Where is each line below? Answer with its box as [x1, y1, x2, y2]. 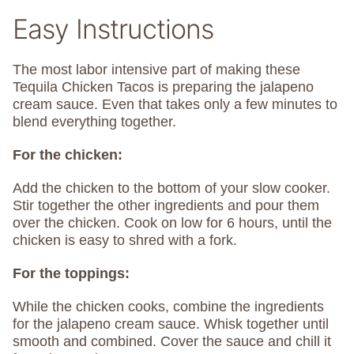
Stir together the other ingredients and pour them [13, 198, 319, 214]
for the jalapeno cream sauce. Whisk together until [13, 316, 329, 333]
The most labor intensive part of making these [13, 62, 300, 78]
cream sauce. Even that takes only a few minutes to [13, 96, 337, 113]
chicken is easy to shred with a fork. [13, 232, 237, 249]
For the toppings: [13, 265, 130, 282]
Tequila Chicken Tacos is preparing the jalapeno [13, 79, 314, 96]
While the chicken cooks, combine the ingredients [13, 299, 324, 315]
